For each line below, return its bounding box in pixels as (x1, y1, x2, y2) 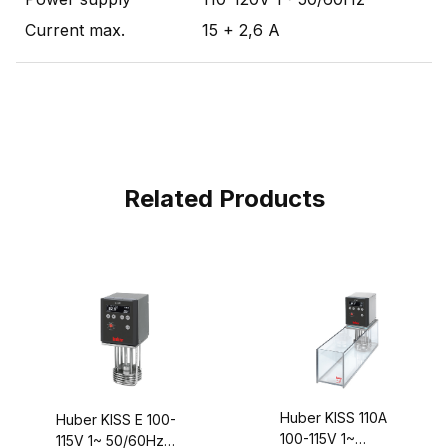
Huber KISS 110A (280, 408, 387, 426)
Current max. (25, 19, 125, 40)
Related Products (123, 183, 325, 213)
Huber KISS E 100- (56, 410, 176, 428)
